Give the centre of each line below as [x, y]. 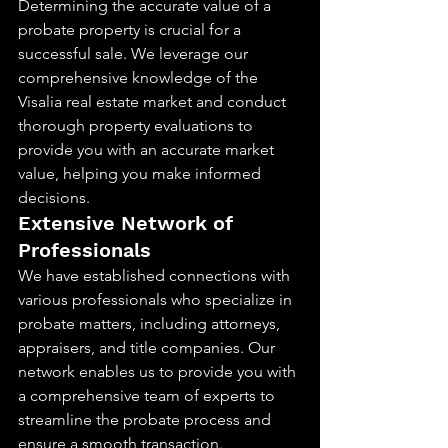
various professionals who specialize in [157, 299]
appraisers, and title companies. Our [148, 347]
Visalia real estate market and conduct [154, 101]
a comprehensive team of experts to [148, 395]
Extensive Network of [128, 223]
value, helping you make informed [141, 173]
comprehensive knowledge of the [140, 77]
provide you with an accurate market [148, 149]
